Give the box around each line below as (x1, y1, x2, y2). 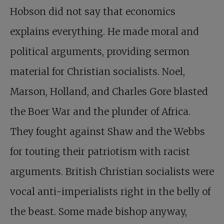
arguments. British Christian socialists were (10, 165, 214, 177)
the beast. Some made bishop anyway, (10, 205, 187, 217)
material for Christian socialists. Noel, (10, 65, 185, 77)
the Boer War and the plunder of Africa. (10, 105, 190, 117)
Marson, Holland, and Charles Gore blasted (10, 85, 208, 97)
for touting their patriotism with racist (10, 145, 190, 157)
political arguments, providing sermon (10, 45, 189, 57)
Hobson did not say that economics (10, 5, 175, 17)
